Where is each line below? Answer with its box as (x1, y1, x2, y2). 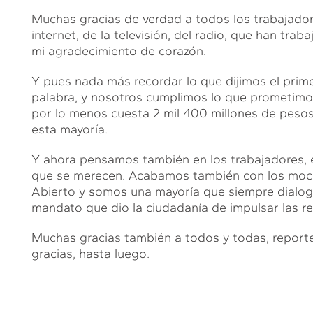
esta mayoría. (31, 121, 108, 137)
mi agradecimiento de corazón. (31, 43, 206, 59)
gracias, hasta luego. (31, 245, 150, 261)
